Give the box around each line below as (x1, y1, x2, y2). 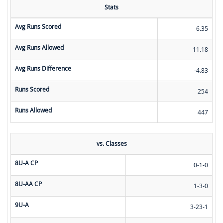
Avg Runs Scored (15, 22, 61, 31)
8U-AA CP (15, 180, 42, 188)
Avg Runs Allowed (15, 43, 64, 52)
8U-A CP (15, 159, 38, 167)
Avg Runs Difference (15, 64, 71, 73)
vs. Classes (96, 139, 127, 148)
